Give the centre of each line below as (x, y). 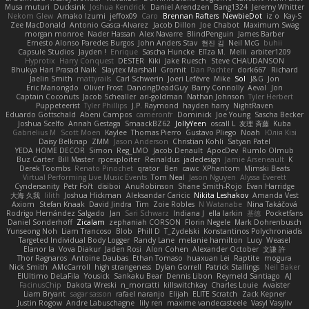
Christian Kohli (198, 142)
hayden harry (206, 106)
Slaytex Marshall (129, 70)
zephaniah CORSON (145, 222)
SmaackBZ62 (148, 124)
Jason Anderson (141, 142)
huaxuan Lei (209, 258)
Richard (284, 70)
